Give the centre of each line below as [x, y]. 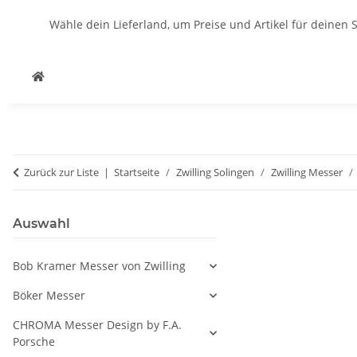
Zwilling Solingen [215, 172]
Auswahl [41, 224]
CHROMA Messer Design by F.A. [97, 325]
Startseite [137, 172]
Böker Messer [49, 295]
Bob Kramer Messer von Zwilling [99, 266]
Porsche [34, 341]
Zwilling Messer [307, 172]
